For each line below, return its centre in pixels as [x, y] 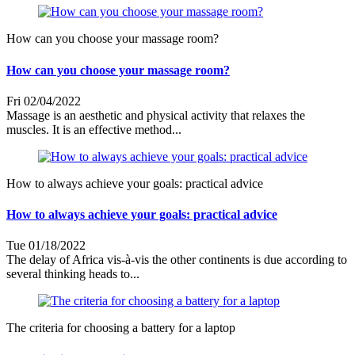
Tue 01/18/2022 [46, 246]
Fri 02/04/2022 [44, 101]
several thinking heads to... [73, 274]
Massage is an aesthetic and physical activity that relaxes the [156, 115]
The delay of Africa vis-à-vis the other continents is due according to [177, 260]
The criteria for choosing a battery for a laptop [121, 328]
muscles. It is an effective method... [94, 129]
